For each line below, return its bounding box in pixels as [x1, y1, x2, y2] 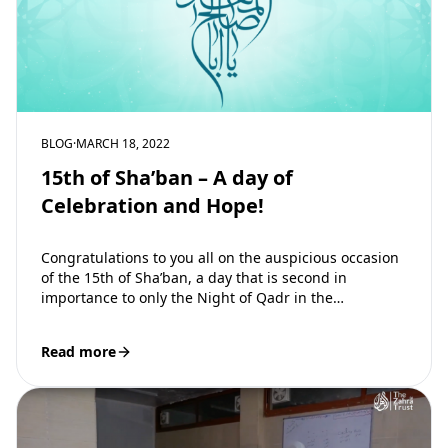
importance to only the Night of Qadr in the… [41, 288, 344, 308]
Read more [41, 342, 116, 362]
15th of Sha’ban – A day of [41, 163, 293, 191]
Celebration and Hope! [41, 191, 264, 219]
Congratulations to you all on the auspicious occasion [41, 248, 399, 268]
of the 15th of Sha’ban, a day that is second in [41, 268, 347, 288]
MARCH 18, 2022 [76, 134, 170, 152]
